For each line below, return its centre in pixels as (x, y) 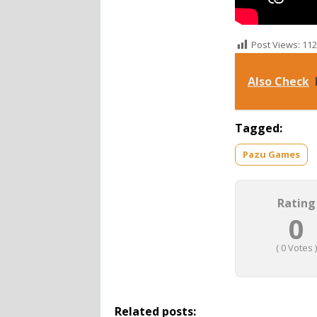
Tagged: (259, 128)
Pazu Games (271, 154)
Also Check (278, 81)
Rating (296, 203)
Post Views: (276, 45)
